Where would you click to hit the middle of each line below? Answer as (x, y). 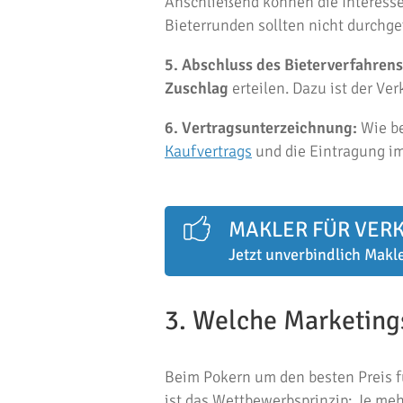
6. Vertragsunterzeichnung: (261, 128)
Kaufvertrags (208, 151)
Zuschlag (197, 88)
